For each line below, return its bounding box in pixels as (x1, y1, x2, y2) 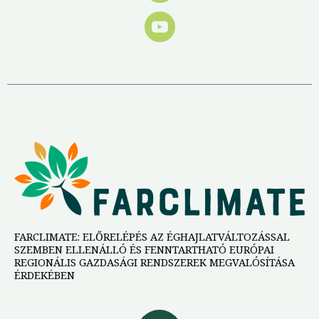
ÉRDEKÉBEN (14, 267, 75, 282)
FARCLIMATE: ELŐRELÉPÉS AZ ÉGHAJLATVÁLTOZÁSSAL (14, 229, 290, 244)
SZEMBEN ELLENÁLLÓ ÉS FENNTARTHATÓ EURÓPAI (14, 241, 274, 256)
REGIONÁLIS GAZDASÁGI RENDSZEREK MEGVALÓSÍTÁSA (14, 254, 295, 269)
